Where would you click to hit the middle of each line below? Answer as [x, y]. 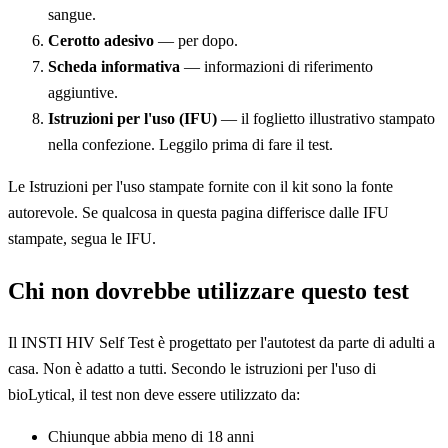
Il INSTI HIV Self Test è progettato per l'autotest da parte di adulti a [221, 343]
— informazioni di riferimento [276, 66]
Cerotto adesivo [101, 40]
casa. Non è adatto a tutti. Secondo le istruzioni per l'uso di [192, 369]
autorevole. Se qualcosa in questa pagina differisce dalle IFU [198, 212]
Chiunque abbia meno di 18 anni [151, 437]
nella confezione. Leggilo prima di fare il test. [190, 144]
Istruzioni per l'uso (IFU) [132, 118]
